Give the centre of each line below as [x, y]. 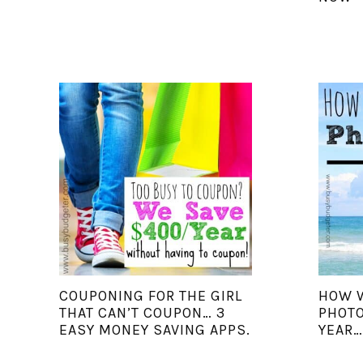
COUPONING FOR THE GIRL [150, 295]
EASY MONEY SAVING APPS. [154, 329]
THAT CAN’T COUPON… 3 [142, 312]
